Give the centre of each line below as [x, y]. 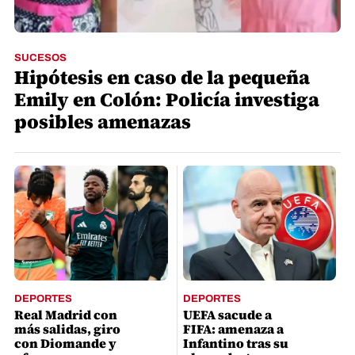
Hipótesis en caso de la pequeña [162, 78]
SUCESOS [40, 58]
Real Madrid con [65, 315]
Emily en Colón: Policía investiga [166, 100]
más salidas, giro [67, 329]
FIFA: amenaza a [233, 329]
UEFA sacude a [227, 315]
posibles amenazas [102, 122]
